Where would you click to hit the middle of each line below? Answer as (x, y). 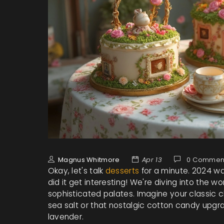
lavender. (66, 216)
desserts (122, 170)
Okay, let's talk (76, 170)
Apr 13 (152, 159)
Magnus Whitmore (89, 159)
